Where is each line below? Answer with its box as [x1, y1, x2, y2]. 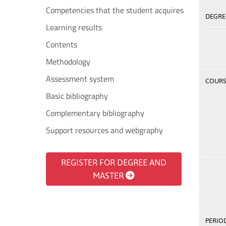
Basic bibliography [46, 90, 108, 102]
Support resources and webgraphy [46, 124, 163, 136]
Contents [46, 38, 77, 50]
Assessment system [46, 73, 114, 85]
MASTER [93, 171, 126, 181]
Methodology [46, 55, 90, 68]
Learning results [46, 21, 102, 33]
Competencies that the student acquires [46, 4, 184, 16]
